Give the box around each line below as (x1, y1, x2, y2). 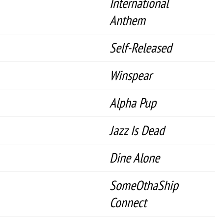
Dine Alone (110, 149, 160, 166)
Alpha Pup (110, 94, 156, 111)
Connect (110, 193, 146, 211)
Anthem (110, 11, 145, 29)
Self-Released (110, 39, 172, 56)
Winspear (110, 66, 152, 84)
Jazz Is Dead (110, 121, 165, 139)
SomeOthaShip (110, 176, 178, 194)
